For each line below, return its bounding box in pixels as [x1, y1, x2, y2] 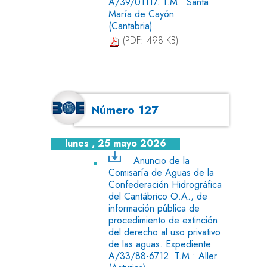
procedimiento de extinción [108, 213, 218, 227]
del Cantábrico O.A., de [108, 189, 207, 203]
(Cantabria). [108, 19, 156, 33]
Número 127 [91, 101, 159, 119]
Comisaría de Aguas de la [108, 165, 214, 179]
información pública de [108, 201, 200, 215]
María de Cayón [108, 7, 174, 21]
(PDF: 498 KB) [120, 33, 178, 48]
